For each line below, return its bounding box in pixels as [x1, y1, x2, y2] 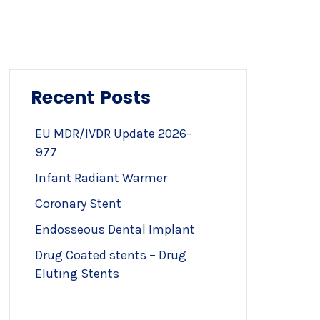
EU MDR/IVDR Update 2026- [35, 126, 191, 141]
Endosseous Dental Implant [35, 221, 195, 237]
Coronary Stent [35, 196, 121, 211]
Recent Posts [31, 85, 151, 110]
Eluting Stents [35, 266, 119, 281]
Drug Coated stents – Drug [35, 247, 186, 263]
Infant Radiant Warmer [35, 170, 167, 186]
